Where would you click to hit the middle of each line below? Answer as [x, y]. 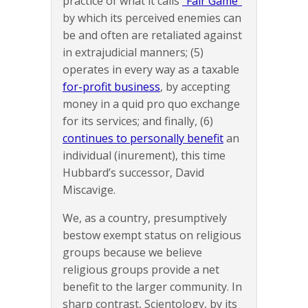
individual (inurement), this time [144, 156]
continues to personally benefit [143, 139]
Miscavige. [89, 190]
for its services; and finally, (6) [138, 121]
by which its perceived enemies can [152, 18]
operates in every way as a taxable [151, 70]
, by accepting [195, 87]
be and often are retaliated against [152, 35]
